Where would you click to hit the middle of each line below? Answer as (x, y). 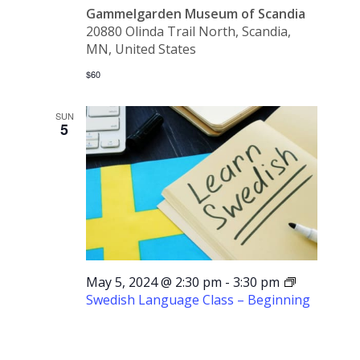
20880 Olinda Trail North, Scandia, (189, 32)
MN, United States (141, 49)
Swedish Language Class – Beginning (198, 300)
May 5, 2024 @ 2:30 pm (154, 282)
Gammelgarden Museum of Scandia (196, 14)
